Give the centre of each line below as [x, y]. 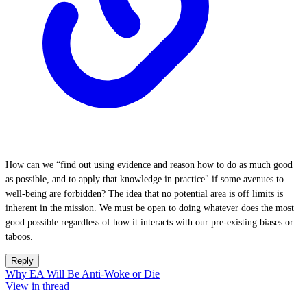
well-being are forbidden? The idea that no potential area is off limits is [144, 194]
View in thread [37, 286]
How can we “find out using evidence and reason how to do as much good [149, 165]
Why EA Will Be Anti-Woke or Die [83, 274]
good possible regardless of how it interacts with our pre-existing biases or [149, 222]
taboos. [19, 237]
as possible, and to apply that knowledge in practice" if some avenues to [145, 179]
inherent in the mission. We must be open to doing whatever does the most [150, 208]
